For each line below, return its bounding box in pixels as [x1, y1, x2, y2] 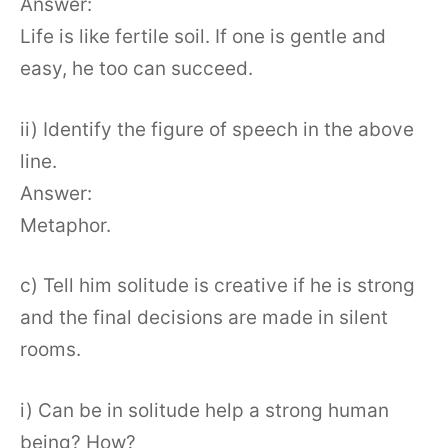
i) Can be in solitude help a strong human [20, 398, 389, 422]
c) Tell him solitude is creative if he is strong [20, 274, 415, 298]
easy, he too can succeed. [20, 57, 253, 81]
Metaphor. [20, 213, 111, 237]
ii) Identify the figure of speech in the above [20, 117, 414, 141]
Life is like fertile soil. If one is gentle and [20, 25, 386, 49]
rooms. [20, 338, 81, 362]
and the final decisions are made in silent [20, 306, 388, 330]
